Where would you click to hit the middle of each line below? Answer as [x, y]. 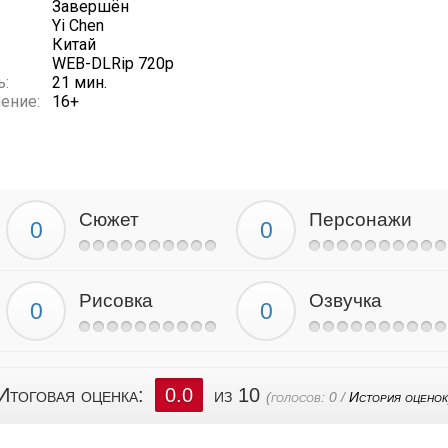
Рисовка [116, 300]
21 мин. [79, 82]
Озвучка [345, 300]
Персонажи [360, 219]
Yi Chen [78, 25]
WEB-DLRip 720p [113, 63]
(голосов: [297, 397]
